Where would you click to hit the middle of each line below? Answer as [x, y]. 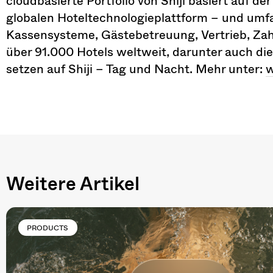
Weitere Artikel [73, 183]
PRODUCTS [48, 227]
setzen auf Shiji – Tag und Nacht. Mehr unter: [134, 68]
